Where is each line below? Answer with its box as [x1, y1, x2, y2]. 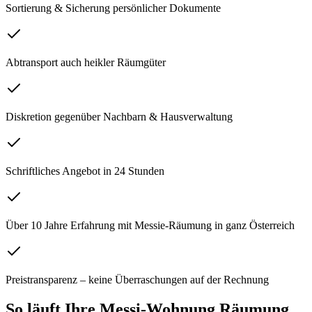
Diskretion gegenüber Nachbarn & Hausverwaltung [6, 111, 233, 123]
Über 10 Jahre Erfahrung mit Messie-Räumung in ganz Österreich [6, 219, 295, 232]
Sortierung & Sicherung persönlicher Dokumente [6, 2, 221, 15]
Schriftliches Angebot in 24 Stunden [6, 165, 164, 178]
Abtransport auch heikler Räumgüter [6, 56, 166, 69]
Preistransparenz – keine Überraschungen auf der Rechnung [6, 274, 269, 286]
